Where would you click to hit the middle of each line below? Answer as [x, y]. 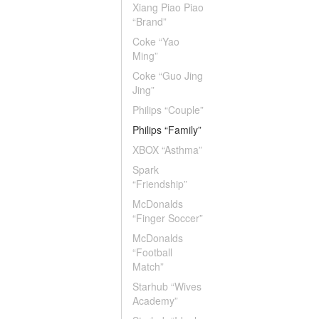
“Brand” [150, 21]
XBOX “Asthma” [167, 150]
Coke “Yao [156, 41]
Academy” [155, 300]
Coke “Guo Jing [168, 75]
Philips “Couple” [168, 110]
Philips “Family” [167, 130]
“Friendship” [160, 184]
